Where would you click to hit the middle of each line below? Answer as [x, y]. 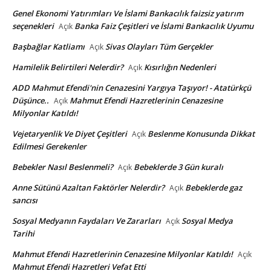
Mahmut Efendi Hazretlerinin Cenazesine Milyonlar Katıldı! [122, 254]
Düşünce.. [31, 100]
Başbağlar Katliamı [48, 46]
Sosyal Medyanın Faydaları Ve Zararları [87, 220]
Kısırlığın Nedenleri [180, 67]
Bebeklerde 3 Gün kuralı [178, 167]
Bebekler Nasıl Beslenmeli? [63, 167]
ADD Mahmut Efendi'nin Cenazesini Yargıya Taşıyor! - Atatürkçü [132, 87]
